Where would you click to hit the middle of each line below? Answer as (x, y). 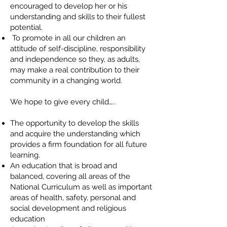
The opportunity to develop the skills (74, 123)
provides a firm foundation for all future (79, 144)
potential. (26, 27)
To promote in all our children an (68, 38)
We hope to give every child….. (63, 102)
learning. (25, 155)
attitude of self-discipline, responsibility (78, 49)
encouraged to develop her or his (69, 6)
